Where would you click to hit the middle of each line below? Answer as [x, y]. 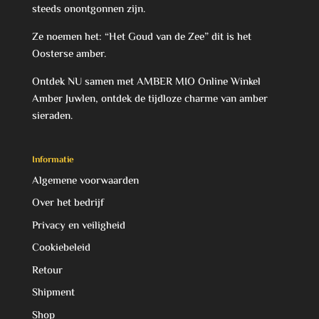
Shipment [53, 293]
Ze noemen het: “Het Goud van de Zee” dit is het [141, 37]
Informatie [53, 160]
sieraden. [52, 116]
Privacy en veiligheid [78, 226]
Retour [47, 271]
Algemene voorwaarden [85, 181]
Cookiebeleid [61, 249]
